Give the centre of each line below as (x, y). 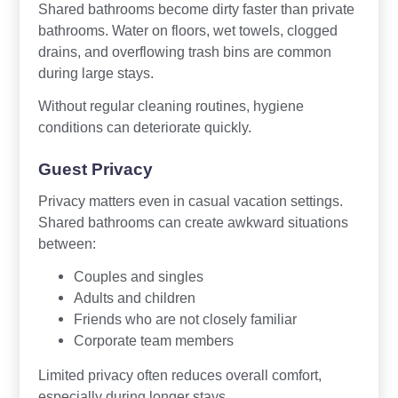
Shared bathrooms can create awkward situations (193, 222)
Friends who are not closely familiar (185, 318)
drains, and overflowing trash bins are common (184, 51)
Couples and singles (138, 276)
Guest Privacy (95, 169)
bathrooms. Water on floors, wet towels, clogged (187, 30)
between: (67, 243)
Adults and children (134, 297)
